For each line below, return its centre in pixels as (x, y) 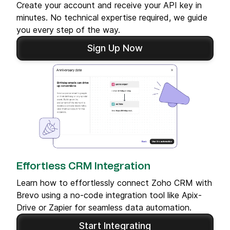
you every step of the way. (68, 30)
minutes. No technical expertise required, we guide (112, 18)
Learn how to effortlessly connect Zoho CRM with (114, 183)
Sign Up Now (115, 48)
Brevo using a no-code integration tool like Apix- (109, 195)
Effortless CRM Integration (83, 166)
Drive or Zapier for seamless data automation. (104, 207)
